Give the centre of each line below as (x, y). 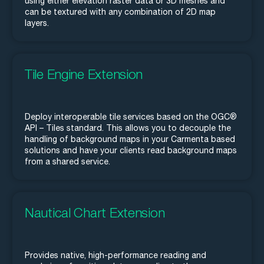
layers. (37, 23)
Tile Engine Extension (84, 74)
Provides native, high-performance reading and (115, 255)
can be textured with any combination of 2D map (120, 12)
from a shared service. (67, 162)
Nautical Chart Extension (95, 213)
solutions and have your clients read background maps (131, 151)
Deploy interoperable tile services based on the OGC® (131, 117)
